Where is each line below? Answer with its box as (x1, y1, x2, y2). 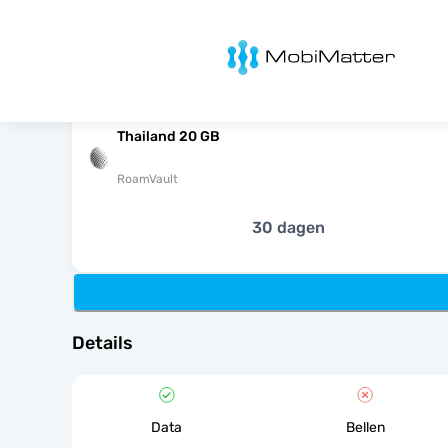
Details (72, 332, 133, 354)
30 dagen (251, 218, 325, 237)
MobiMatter (199, 36, 284, 55)
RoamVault (117, 172, 178, 186)
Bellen (345, 419, 385, 436)
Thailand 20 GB (117, 128, 220, 145)
